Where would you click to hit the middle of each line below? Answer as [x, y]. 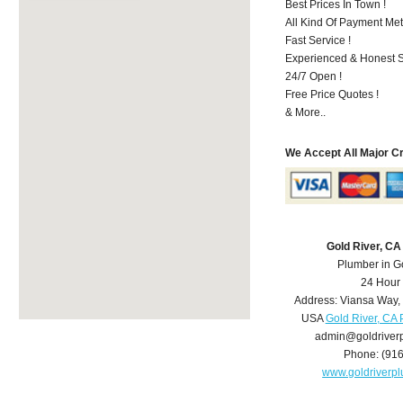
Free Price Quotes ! [332, 94]
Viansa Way [368, 301]
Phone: [363, 355]
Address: [317, 301]
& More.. [306, 112]
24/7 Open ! [314, 76]
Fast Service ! [318, 40]
